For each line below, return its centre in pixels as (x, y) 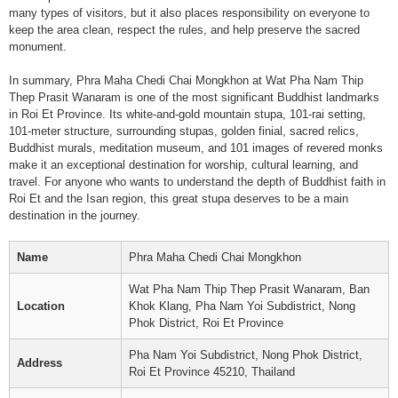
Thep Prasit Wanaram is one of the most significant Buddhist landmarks (194, 97)
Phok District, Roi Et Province (206, 323)
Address (40, 363)
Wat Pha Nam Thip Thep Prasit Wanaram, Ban (249, 289)
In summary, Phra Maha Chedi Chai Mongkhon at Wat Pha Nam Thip (186, 80)
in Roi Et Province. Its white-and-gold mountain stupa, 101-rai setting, (187, 114)
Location (41, 306)
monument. (38, 47)
